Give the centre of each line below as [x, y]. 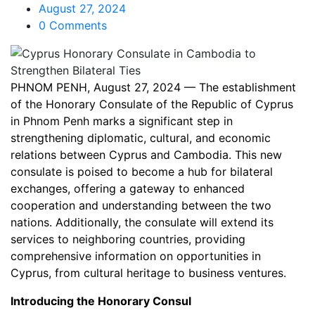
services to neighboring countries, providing [128, 239]
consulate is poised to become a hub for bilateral [142, 172]
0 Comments [73, 25]
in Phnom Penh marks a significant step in [122, 121]
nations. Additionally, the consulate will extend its [142, 222]
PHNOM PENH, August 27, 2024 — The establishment [153, 87]
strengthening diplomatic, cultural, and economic [141, 138]
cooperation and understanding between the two [141, 205]
